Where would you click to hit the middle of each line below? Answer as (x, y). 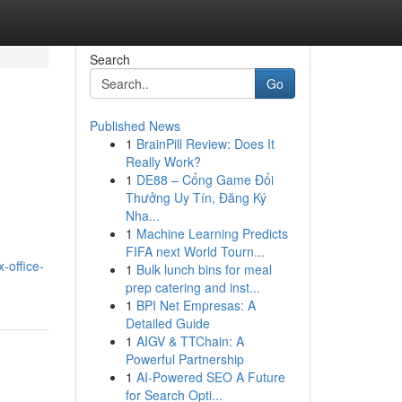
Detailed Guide (167, 323)
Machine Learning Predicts (212, 233)
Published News (135, 126)
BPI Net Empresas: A (196, 305)
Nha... (142, 215)
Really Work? (163, 162)
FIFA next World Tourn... (195, 251)
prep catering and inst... (192, 287)
